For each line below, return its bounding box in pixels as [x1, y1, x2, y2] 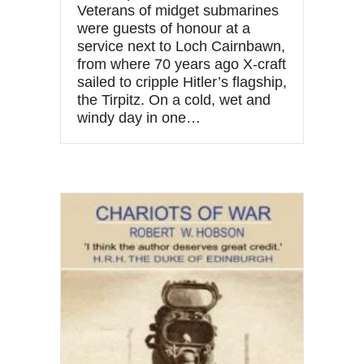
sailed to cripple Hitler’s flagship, [77, 74, 287, 91]
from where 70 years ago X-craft [77, 56, 286, 73]
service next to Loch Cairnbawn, [77, 38, 285, 55]
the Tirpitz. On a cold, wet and [77, 92, 271, 109]
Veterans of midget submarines [77, 2, 279, 19]
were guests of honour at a [77, 20, 250, 37]
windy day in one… [77, 110, 201, 127]
